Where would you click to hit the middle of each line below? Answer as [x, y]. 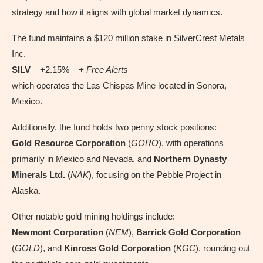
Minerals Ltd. [38, 174]
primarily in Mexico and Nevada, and [83, 159]
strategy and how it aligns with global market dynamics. [117, 12]
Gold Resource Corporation [69, 143]
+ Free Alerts [103, 69]
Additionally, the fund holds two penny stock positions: [114, 127]
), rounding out [223, 248]
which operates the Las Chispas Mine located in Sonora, [119, 85]
